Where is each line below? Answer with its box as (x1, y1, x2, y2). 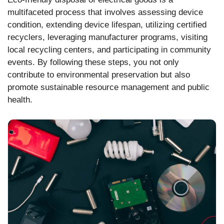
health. (7, 95, 32, 105)
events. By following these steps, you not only (7, 57, 179, 67)
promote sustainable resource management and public (7, 82, 209, 92)
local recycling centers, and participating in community (7, 45, 211, 55)
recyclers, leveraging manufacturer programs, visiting (7, 32, 207, 42)
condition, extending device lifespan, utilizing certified (7, 20, 206, 30)
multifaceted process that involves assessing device (7, 7, 203, 17)
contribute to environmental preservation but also (7, 70, 190, 80)
